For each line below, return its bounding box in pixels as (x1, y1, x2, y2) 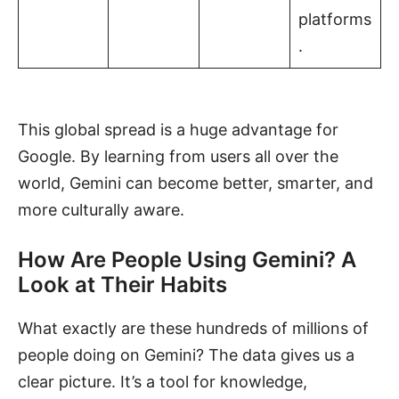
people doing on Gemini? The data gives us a (18, 345, 354, 364)
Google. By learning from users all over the (18, 146, 338, 166)
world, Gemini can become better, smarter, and (18, 173, 373, 192)
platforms (298, 9, 371, 28)
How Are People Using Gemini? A (18, 246, 356, 273)
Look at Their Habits (18, 271, 227, 297)
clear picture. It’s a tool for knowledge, (18, 371, 307, 391)
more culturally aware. (18, 199, 184, 219)
